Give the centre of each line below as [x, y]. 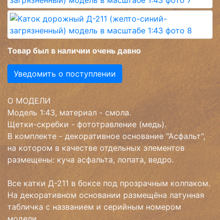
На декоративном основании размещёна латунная [106, 195]
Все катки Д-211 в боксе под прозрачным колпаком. [109, 183]
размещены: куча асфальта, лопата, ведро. [92, 159]
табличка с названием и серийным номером [94, 206]
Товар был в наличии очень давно [74, 50]
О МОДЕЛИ [29, 100]
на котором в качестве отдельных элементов [96, 148]
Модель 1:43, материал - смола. [70, 112]
